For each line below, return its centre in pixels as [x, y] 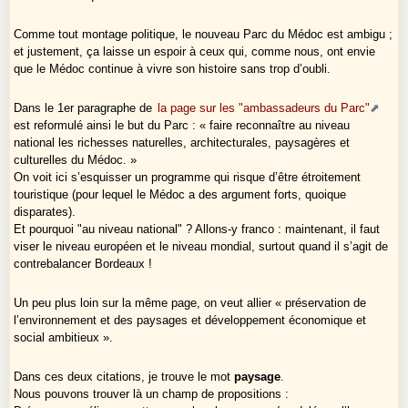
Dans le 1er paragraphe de [85, 107]
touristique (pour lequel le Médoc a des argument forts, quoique [180, 194]
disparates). [45, 211]
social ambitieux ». [64, 337]
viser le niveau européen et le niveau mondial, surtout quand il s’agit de [201, 246]
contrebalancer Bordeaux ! [83, 263]
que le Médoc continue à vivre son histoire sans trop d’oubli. [173, 68]
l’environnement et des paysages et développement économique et [190, 320]
